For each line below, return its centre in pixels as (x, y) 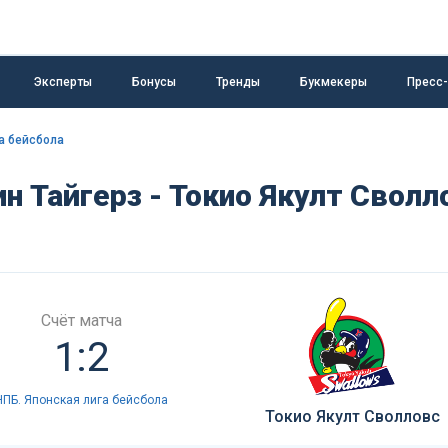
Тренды (238, 81)
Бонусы (154, 81)
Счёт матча (81, 320)
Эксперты (63, 81)
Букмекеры (333, 81)
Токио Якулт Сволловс (352, 416)
